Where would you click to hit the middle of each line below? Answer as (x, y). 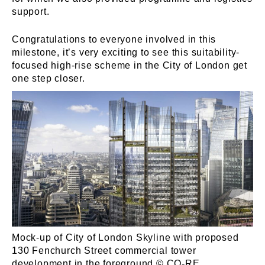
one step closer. (49, 78)
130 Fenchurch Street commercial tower (104, 251)
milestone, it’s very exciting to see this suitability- (126, 52)
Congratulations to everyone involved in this (114, 39)
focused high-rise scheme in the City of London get (130, 65)
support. (31, 12)
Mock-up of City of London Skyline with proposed (125, 238)
